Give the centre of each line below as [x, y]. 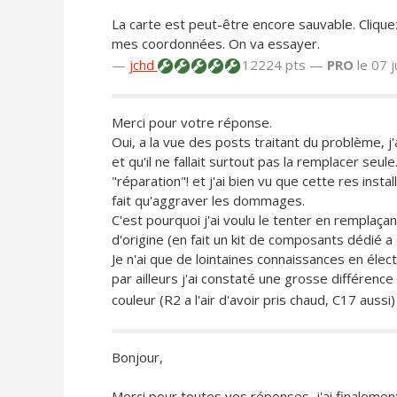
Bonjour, [137, 358]
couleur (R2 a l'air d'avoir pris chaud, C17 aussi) [253, 300]
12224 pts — [282, 65]
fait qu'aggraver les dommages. [208, 201]
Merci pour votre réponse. [191, 123]
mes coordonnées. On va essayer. [215, 44]
